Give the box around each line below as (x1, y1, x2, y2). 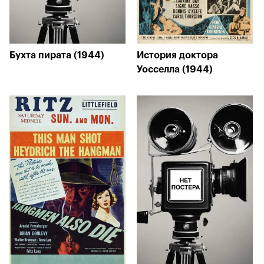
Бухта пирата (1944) (9, 51, 104, 60)
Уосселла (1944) (137, 65, 213, 74)
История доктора (137, 51, 218, 60)
